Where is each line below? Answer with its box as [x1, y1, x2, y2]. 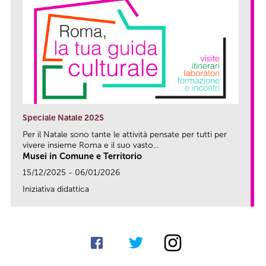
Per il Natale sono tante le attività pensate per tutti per [23, 129, 227, 140]
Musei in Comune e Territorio [23, 150, 142, 161]
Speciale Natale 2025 [23, 112, 104, 123]
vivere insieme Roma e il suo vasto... [23, 140, 159, 150]
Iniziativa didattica [23, 183, 89, 194]
